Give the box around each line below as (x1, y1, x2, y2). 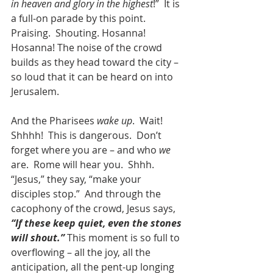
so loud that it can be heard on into (11, 69, 175, 83)
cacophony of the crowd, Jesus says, (11, 201, 178, 215)
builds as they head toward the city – (11, 55, 181, 69)
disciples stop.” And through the (11, 186, 163, 200)
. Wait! (132, 113, 168, 127)
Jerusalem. (11, 84, 59, 98)
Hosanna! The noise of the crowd (11, 40, 165, 54)
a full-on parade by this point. (11, 11, 148, 25)
